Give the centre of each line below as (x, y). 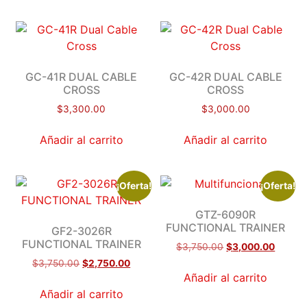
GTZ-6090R (226, 215)
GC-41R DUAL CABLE (82, 77)
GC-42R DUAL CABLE (225, 77)
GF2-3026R (81, 231)
